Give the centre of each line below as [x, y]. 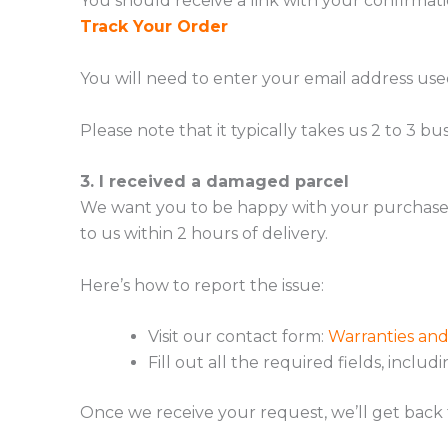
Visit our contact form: [238, 337]
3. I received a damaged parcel [214, 182]
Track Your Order [154, 27]
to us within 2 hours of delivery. [204, 234]
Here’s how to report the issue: [202, 285]
